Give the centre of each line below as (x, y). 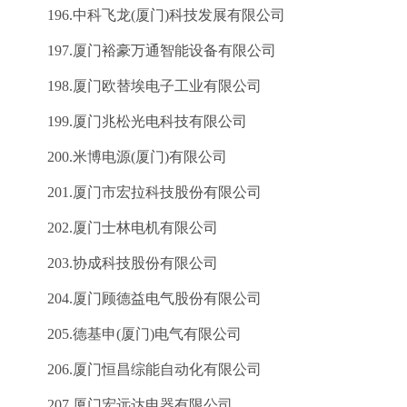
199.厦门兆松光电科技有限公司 (133, 121)
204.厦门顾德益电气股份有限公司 (140, 298)
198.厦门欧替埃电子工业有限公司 (140, 86)
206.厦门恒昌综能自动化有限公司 (140, 369)
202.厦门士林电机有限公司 (118, 228)
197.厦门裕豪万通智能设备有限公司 (147, 50)
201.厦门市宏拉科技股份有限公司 (140, 192)
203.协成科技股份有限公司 (118, 263)
